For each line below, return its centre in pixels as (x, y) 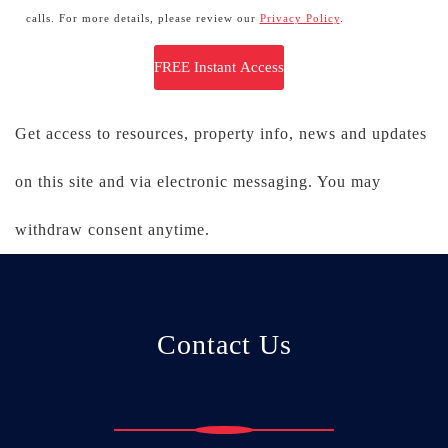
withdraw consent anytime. (112, 230)
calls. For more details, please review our (142, 18)
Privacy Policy (299, 18)
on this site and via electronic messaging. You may (198, 182)
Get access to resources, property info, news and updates (221, 134)
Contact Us (224, 345)
